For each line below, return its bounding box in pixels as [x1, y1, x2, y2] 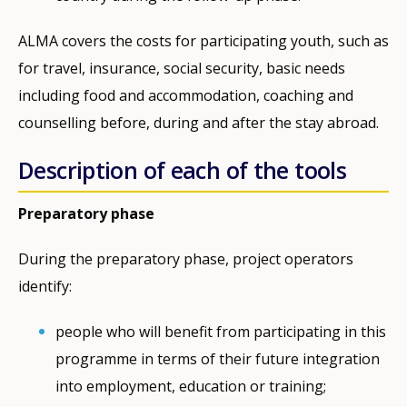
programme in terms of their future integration [55, 348, 381, 369]
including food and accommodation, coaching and [18, 84, 353, 105]
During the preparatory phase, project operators [18, 248, 353, 269]
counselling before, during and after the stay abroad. [18, 112, 379, 133]
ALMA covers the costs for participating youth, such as [18, 30, 389, 51]
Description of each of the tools [18, 154, 346, 185]
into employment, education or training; [55, 375, 327, 396]
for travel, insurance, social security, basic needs [18, 57, 345, 78]
